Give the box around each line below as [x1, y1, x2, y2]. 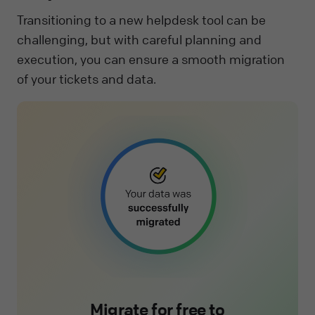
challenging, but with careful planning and [17, 32, 262, 48]
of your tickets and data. [17, 71, 156, 87]
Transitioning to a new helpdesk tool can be [17, 12, 266, 28]
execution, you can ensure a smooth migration [17, 51, 285, 67]
